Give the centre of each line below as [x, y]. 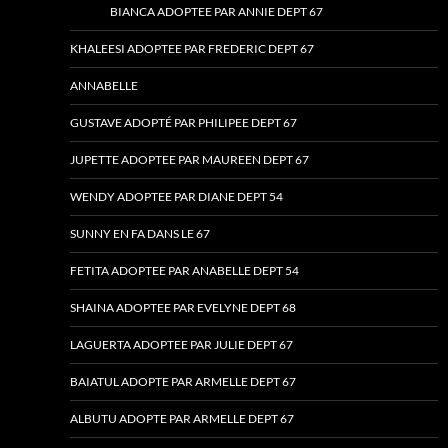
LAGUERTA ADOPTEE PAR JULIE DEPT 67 [181, 345]
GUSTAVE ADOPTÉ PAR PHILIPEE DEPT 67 [183, 123]
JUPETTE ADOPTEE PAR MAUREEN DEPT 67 [189, 160]
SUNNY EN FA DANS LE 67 [140, 234]
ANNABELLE [104, 86]
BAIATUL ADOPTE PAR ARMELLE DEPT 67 [183, 382]
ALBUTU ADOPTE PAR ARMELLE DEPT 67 [182, 419]
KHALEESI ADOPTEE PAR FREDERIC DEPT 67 [192, 49]
